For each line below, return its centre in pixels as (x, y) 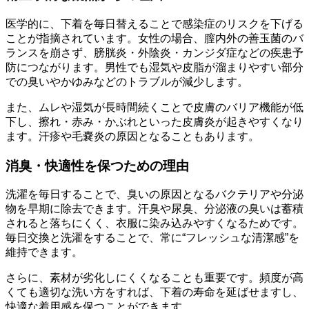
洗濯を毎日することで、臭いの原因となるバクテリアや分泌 (154, 195)
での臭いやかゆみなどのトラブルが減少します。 (127, 81)
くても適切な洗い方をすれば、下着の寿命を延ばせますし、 (154, 292)
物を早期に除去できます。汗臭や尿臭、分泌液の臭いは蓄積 (154, 209)
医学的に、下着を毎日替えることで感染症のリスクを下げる (154, 23)
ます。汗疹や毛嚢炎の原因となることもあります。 (132, 136)
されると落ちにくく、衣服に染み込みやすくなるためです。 (154, 223)
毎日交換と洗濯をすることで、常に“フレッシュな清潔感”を (152, 238)
